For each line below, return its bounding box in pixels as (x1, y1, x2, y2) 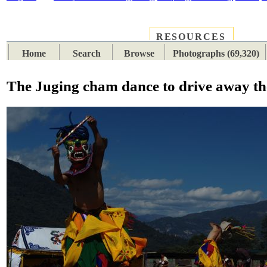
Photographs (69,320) (172, 48, 259, 59)
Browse (124, 48, 155, 59)
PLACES (26, 32, 70, 43)
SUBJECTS (85, 32, 141, 43)
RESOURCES (156, 32, 226, 42)
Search (73, 48, 101, 59)
